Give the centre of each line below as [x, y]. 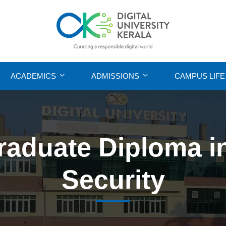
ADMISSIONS [115, 76]
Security [113, 179]
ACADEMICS [33, 76]
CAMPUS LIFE [200, 76]
